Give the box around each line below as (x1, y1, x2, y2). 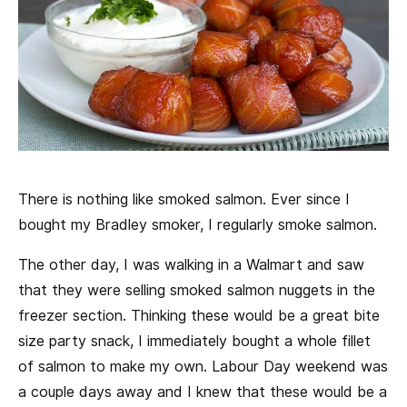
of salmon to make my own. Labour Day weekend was (18, 358, 388, 376)
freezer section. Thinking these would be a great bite (18, 307, 380, 325)
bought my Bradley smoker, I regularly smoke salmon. (18, 216, 377, 234)
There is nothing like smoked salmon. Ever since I (18, 191, 350, 209)
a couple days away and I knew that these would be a (18, 383, 387, 402)
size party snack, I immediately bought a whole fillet (18, 333, 371, 351)
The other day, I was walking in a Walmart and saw (18, 256, 364, 274)
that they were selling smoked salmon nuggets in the (18, 282, 375, 300)
